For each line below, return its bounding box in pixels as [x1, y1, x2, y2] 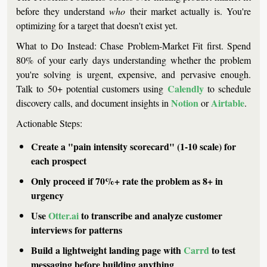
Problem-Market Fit [127, 39, 203, 52]
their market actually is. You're [125, 5, 251, 18]
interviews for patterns [31, 223, 122, 237]
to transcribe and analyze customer [79, 209, 222, 223]
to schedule [203, 82, 251, 95]
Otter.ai [48, 209, 79, 223]
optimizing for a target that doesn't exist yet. [16, 19, 178, 32]
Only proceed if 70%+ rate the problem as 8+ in [31, 174, 223, 188]
